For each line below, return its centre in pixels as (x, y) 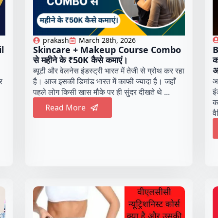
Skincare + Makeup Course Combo (107, 50)
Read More (66, 108)
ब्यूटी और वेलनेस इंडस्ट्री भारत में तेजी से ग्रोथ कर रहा (109, 71)
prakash (56, 40)
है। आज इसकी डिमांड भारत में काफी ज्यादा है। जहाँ (105, 82)
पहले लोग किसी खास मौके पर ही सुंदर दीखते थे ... (102, 92)
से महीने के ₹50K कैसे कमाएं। (81, 60)
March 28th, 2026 (108, 40)
